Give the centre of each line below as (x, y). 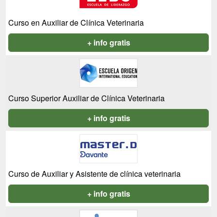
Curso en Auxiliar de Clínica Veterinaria (76, 23)
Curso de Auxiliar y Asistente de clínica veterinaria (94, 174)
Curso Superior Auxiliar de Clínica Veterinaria (86, 98)
